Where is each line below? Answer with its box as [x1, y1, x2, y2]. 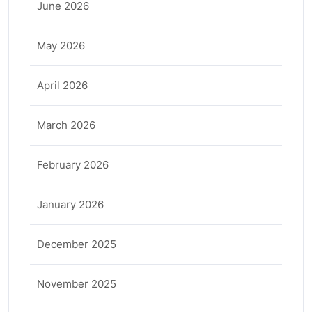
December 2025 [37, 237, 116, 251]
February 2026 [37, 158, 109, 171]
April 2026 [37, 79, 88, 92]
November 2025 [37, 277, 116, 290]
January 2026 [37, 198, 104, 211]
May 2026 [37, 39, 85, 52]
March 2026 [37, 118, 95, 132]
